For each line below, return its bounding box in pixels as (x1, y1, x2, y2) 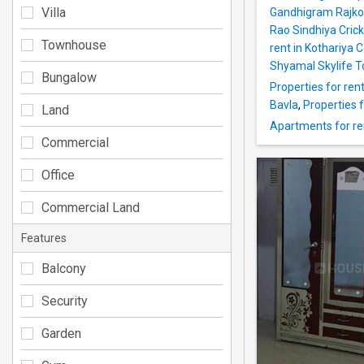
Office (41, 167, 75, 183)
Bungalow (41, 69, 97, 85)
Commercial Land (41, 199, 140, 215)
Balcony (41, 260, 86, 276)
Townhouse (41, 37, 106, 53)
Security (41, 292, 88, 309)
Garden (41, 325, 81, 341)
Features (21, 231, 67, 245)
